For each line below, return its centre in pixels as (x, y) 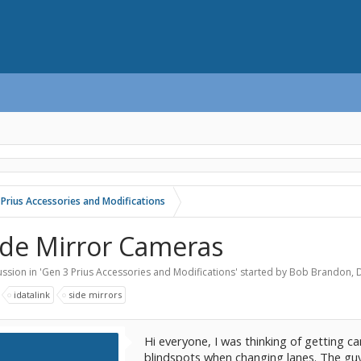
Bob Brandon (320, 272)
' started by (262, 272)
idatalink (32, 295)
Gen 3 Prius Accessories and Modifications (139, 272)
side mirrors (95, 295)
